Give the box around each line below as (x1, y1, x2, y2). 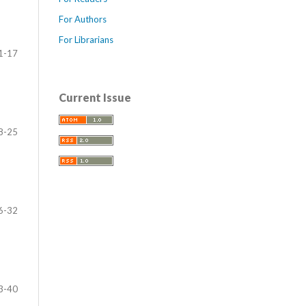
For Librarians (59, 33, 113, 45)
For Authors (59, 13, 107, 25)
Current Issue (59, 90, 131, 104)
